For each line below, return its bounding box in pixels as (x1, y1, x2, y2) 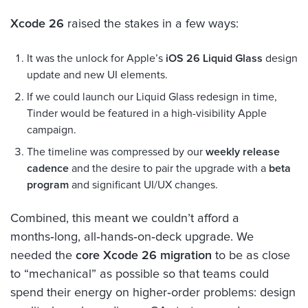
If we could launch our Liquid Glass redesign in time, (27, 91, 277, 102)
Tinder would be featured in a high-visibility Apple (27, 107, 267, 119)
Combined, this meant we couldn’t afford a (10, 212, 239, 225)
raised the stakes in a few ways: (64, 17, 239, 30)
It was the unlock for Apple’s (27, 52, 166, 64)
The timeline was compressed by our (27, 146, 206, 157)
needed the (10, 249, 76, 262)
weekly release (206, 146, 280, 157)
